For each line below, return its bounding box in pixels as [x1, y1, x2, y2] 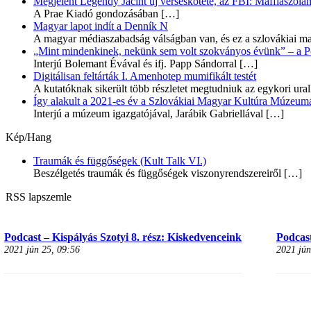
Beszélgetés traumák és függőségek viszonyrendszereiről [33, 167, 281, 180]
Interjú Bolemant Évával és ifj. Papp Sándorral [33, 58, 237, 70]
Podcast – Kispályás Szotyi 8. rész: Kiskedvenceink [4, 231, 242, 244]
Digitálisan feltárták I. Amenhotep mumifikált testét [33, 70, 256, 83]
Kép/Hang [6, 131, 51, 144]
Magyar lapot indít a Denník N [33, 20, 168, 33]
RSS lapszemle [6, 191, 72, 203]
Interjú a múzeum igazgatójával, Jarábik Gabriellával [33, 108, 263, 120]
